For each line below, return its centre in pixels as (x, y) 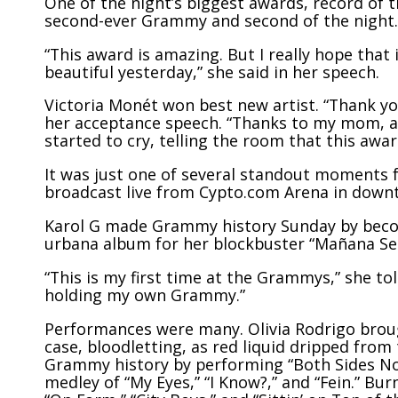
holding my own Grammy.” (145, 295)
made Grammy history (191, 226)
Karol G (75, 226)
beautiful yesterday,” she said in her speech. (212, 72)
